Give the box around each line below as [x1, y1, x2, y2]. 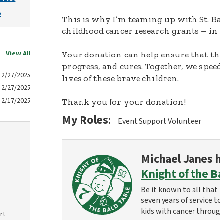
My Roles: [62, 111, 111, 129]
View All [6, 49, 31, 58]
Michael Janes [141, 150, 213, 167]
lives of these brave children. [62, 73, 179, 83]
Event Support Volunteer [118, 116, 202, 127]
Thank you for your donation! [62, 96, 186, 107]
